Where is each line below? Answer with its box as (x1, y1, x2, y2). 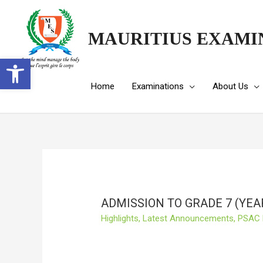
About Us (213, 81, 248, 92)
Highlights (101, 213, 139, 224)
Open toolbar (5, 53, 62, 75)
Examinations (132, 81, 184, 92)
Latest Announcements (143, 213, 234, 224)
